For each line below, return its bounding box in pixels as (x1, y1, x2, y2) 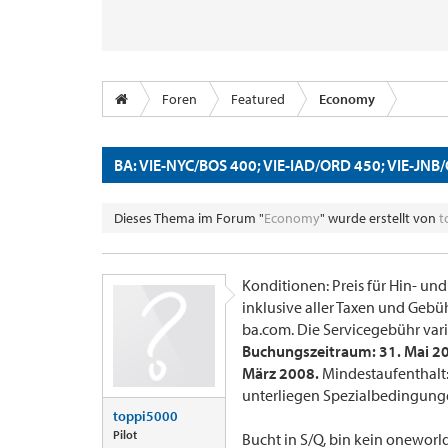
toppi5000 (113, 407, 178, 425)
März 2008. (242, 363, 322, 383)
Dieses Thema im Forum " (114, 209, 264, 227)
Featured (231, 90, 285, 108)
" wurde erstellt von (320, 209, 439, 227)
